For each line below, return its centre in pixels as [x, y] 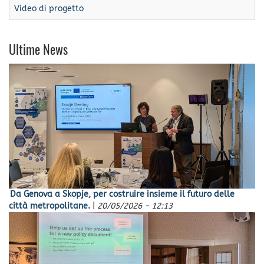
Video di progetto [49, 9]
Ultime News [38, 51]
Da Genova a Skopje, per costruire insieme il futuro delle [122, 194]
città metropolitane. [49, 206]
